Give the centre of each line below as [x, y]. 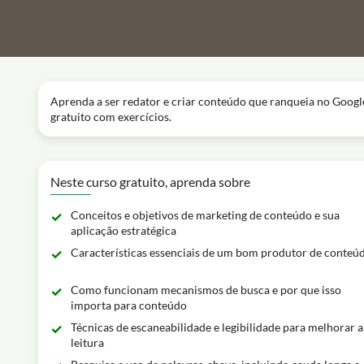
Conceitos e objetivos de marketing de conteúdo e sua [205, 215]
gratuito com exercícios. [111, 117]
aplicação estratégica [123, 230]
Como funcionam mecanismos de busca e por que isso [206, 290]
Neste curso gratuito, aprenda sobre [150, 182]
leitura [87, 342]
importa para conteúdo [129, 305]
